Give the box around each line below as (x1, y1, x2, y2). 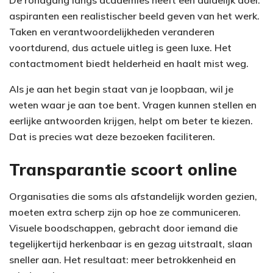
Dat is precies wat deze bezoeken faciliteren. (9, 130, 215, 143)
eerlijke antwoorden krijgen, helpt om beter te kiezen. (9, 115, 253, 127)
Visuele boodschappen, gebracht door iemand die (9, 222, 238, 235)
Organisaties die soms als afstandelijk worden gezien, (9, 190, 257, 203)
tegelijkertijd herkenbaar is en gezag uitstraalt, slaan (9, 238, 252, 250)
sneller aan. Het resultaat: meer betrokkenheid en (9, 253, 236, 266)
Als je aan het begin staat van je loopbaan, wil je (9, 83, 233, 96)
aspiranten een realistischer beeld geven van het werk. (9, 10, 260, 23)
